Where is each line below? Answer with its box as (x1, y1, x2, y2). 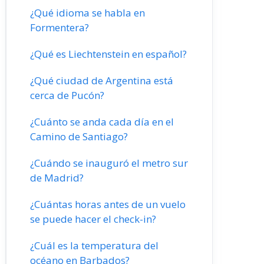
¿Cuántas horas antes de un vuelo (30, 197, 186, 211)
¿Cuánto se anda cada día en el (30, 115, 174, 128)
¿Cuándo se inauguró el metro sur (30, 156, 188, 170)
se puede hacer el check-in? (30, 212, 156, 226)
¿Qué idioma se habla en (30, 6, 145, 19)
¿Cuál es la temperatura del (30, 239, 159, 252)
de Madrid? (30, 171, 84, 184)
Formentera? (30, 21, 89, 34)
